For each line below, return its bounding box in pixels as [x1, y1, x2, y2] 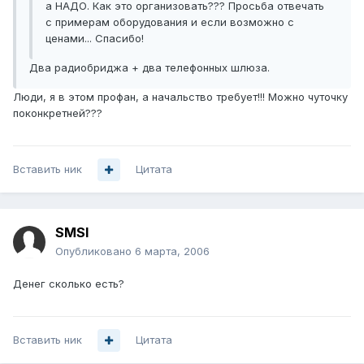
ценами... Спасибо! [45, 32, 144, 45]
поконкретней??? [13, 106, 102, 120]
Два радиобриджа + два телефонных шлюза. [29, 61, 270, 75]
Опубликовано [55, 245, 135, 258]
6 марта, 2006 [135, 245, 210, 258]
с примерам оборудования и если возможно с [45, 15, 294, 29]
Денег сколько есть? [13, 277, 124, 291]
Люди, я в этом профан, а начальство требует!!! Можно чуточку [13, 90, 348, 104]
